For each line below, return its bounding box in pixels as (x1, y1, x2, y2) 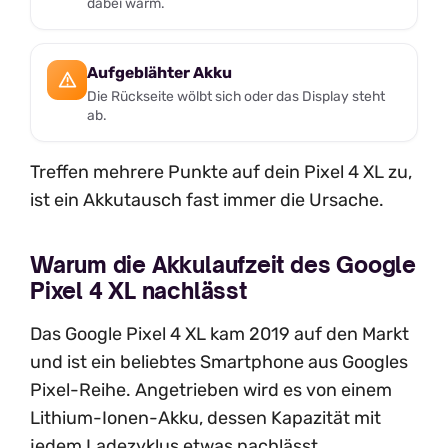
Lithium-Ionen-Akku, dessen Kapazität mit (30, 407, 381, 430)
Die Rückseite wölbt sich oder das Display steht (87, 87, 385, 104)
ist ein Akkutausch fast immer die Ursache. (30, 188, 384, 211)
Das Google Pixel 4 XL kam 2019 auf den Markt (30, 323, 409, 346)
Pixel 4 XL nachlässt (30, 277, 247, 305)
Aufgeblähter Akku (87, 63, 232, 83)
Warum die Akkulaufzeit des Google (30, 251, 416, 279)
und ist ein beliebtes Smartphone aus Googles (30, 351, 408, 374)
